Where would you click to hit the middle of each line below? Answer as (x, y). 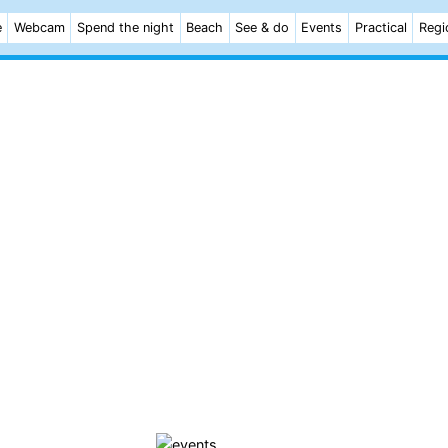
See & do (262, 27)
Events (322, 27)
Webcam (39, 27)
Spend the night (125, 27)
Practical (380, 27)
